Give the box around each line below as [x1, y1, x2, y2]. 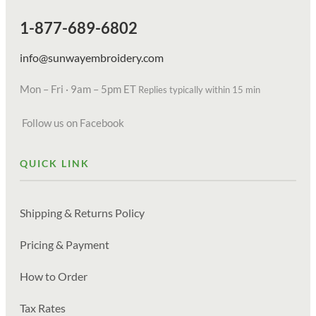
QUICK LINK [20, 157, 90, 170]
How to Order [20, 269, 87, 284]
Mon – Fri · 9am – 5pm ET [20, 83, 138, 96]
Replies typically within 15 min [138, 84, 260, 96]
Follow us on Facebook [22, 116, 124, 130]
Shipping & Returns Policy [20, 206, 145, 220]
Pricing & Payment [20, 238, 109, 252]
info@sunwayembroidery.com [20, 51, 164, 65]
